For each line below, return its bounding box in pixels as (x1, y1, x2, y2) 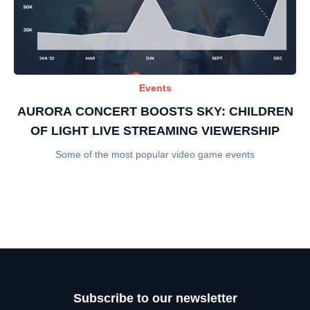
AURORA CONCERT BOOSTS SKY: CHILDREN (17, 104, 293, 118)
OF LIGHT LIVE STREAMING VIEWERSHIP (30, 123, 280, 138)
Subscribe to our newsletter (73, 291, 237, 305)
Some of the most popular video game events (55, 148, 255, 160)
